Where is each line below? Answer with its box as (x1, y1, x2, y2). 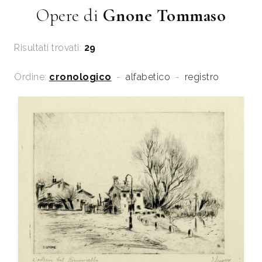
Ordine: (14, 71, 47, 82)
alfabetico (126, 71, 170, 82)
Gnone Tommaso (102, 4, 226, 26)
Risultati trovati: (14, 42, 81, 53)
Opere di (36, 4, 103, 26)
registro (184, 71, 219, 82)
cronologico (49, 71, 112, 82)
